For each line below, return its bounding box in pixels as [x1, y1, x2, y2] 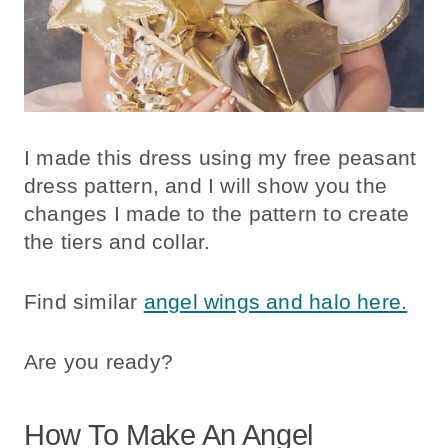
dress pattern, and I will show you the [24, 174, 387, 198]
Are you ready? [24, 350, 173, 374]
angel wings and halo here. [143, 290, 408, 314]
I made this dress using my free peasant [24, 146, 417, 170]
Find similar [24, 290, 144, 314]
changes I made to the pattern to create [24, 202, 410, 226]
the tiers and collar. [24, 230, 211, 254]
